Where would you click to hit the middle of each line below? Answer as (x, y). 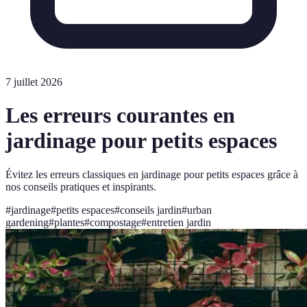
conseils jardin (151, 210)
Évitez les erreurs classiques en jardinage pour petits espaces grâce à (152, 174)
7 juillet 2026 (34, 82)
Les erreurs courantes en (120, 115)
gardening (27, 222)
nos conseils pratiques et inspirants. (81, 186)
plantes (69, 222)
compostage (115, 222)
